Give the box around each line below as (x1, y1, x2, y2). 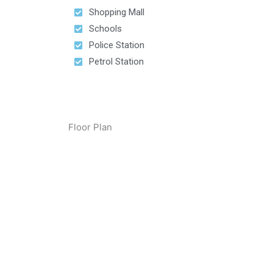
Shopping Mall (88, 7, 144, 18)
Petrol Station (88, 56, 144, 67)
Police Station (88, 40, 144, 51)
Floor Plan (68, 121, 112, 133)
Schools (88, 23, 122, 34)
